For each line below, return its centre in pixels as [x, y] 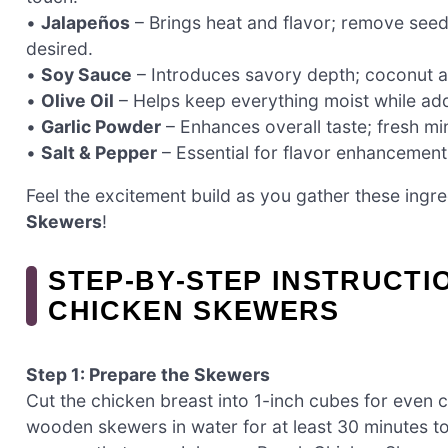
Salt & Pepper [99, 152]
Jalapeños [85, 22]
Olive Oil [77, 100]
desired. [59, 48]
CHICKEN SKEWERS [194, 311]
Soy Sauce [86, 74]
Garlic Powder [101, 126]
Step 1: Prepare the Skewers [148, 374]
